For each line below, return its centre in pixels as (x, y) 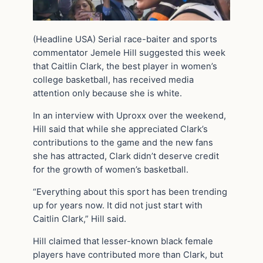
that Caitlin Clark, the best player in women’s (125, 67)
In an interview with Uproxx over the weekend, (129, 116)
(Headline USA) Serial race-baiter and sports (125, 40)
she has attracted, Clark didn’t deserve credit (126, 156)
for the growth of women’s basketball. (111, 170)
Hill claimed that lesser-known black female (123, 241)
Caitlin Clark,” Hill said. (82, 219)
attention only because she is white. (107, 94)
